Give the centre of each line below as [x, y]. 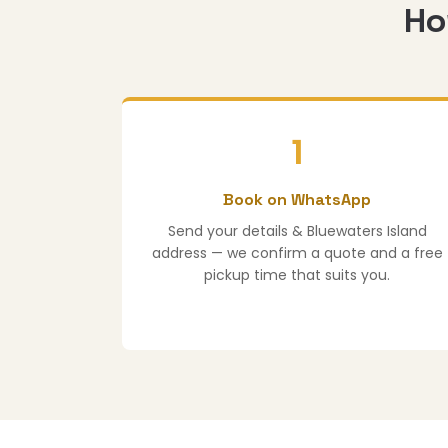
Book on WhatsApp [297, 200]
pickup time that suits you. [297, 275]
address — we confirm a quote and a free [297, 253]
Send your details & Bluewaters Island [297, 231]
